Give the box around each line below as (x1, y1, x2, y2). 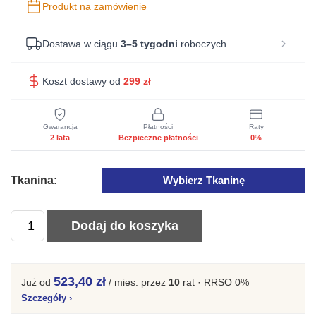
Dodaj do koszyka (71, 219, 178, 233)
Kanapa (10, 232, 49, 244)
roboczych (178, 38, 226, 49)
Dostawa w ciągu (42, 38, 121, 49)
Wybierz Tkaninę (163, 174, 245, 186)
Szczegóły (21, 293, 69, 303)
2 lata (50, 133, 70, 142)
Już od (21, 276, 54, 288)
